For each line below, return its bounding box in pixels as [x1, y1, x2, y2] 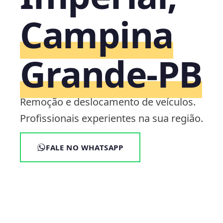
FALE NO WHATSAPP [46, 142, 123, 152]
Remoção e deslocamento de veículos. [20, 95, 196, 109]
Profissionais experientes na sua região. [20, 111, 203, 125]
